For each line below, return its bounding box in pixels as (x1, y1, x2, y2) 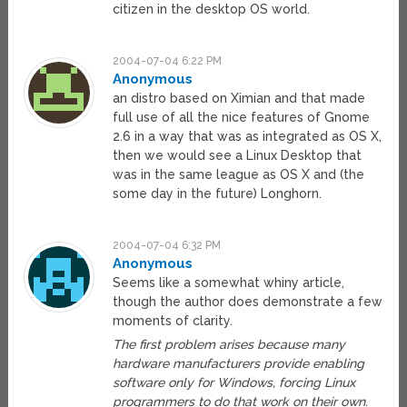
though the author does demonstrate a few (113, 294, 383, 310)
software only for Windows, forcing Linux (113, 375, 356, 391)
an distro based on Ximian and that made (113, 91, 366, 106)
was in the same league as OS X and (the (113, 167, 365, 183)
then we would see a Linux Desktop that (113, 148, 362, 164)
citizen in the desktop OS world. (113, 2, 311, 17)
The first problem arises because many (113, 337, 346, 352)
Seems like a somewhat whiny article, (113, 275, 345, 291)
